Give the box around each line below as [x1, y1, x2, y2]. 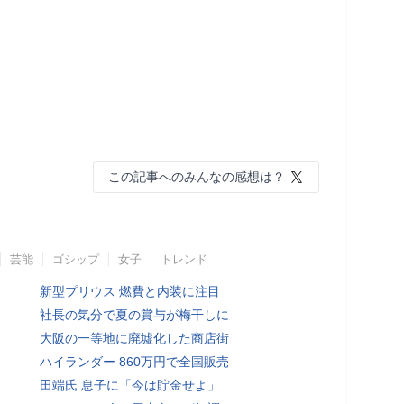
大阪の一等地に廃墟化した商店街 [40, 330, 229, 345]
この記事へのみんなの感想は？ [108, 169, 285, 184]
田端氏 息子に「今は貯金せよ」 [40, 377, 220, 392]
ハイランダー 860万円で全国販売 [40, 353, 229, 369]
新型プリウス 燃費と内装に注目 [40, 283, 220, 298]
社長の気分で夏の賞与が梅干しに [40, 307, 229, 322]
